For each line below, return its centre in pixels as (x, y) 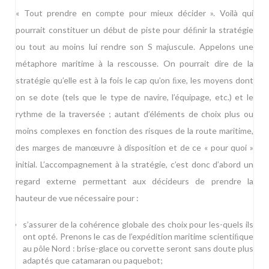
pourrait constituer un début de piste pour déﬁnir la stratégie (134, 30)
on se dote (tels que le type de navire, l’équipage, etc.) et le (134, 97)
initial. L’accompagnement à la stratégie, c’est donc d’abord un (134, 165)
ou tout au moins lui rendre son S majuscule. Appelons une (134, 47)
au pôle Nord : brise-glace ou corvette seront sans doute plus (138, 249)
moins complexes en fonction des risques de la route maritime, (134, 131)
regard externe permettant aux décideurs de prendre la (134, 181)
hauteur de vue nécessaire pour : (77, 198)
